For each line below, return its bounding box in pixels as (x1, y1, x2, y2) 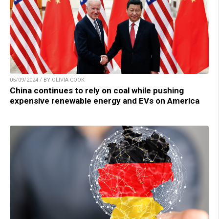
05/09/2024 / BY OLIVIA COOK (10, 77, 85, 84)
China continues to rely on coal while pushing (10, 86, 184, 96)
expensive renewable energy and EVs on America (10, 96, 199, 106)
